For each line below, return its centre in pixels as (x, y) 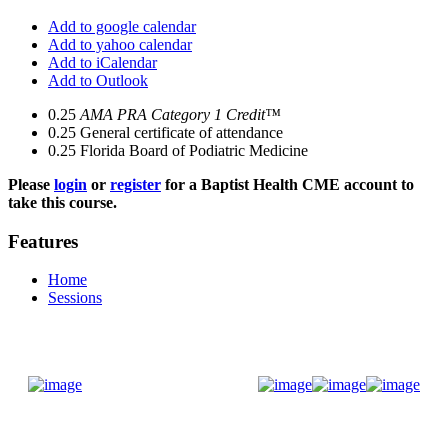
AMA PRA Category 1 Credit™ (180, 114)
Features (43, 241)
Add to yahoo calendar (120, 44)
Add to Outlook (98, 80)
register (135, 184)
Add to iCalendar (102, 62)
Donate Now (176, 385)
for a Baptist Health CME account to (287, 184)
